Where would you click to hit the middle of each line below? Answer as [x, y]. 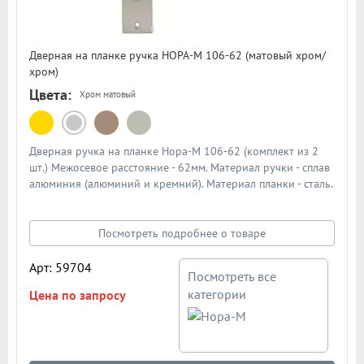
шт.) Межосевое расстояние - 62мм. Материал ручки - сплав [180, 167]
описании [54, 232]
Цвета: [50, 94]
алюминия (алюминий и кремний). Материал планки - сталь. [181, 183]
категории [217, 294]
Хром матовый [108, 95]
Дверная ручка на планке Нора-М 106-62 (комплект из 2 [174, 151]
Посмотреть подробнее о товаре [182, 233]
